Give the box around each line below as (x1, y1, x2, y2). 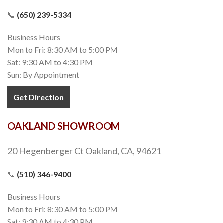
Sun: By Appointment (7, 69, 79, 79)
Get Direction (13, 92, 64, 102)
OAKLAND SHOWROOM (7, 119, 120, 132)
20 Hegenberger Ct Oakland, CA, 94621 (7, 145, 161, 156)
